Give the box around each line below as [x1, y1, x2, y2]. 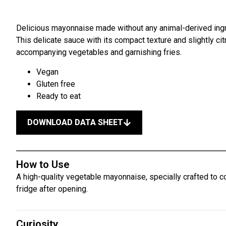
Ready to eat [36, 91, 81, 101]
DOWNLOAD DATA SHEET [27, 117, 123, 127]
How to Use [16, 158, 70, 171]
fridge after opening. [16, 184, 88, 194]
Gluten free [36, 79, 75, 89]
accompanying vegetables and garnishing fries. [16, 47, 182, 58]
